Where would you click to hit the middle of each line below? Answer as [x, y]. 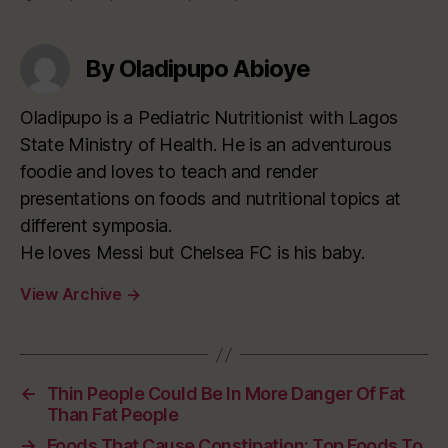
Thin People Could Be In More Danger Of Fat [225, 394]
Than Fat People [112, 415]
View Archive [73, 294]
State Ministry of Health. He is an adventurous [206, 145]
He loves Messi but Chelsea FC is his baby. [192, 253]
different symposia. [96, 226]
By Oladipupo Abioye [198, 69]
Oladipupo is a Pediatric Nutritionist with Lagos [209, 118]
